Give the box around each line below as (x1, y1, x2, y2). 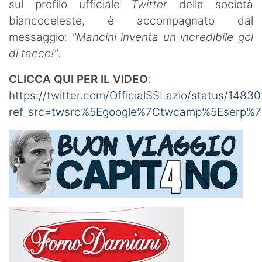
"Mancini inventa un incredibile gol (71, 30, 254, 44)
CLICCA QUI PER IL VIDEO (9, 72, 148, 86)
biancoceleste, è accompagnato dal (9, 13, 253, 27)
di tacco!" (9, 46, 58, 60)
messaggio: (9, 30, 72, 44)
